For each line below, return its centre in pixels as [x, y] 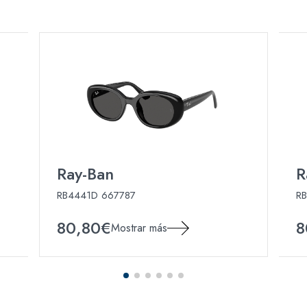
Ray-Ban [86, 173]
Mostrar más [139, 228]
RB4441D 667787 [97, 195]
